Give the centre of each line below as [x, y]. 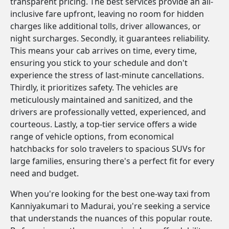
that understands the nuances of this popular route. [111, 218]
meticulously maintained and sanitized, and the [101, 100]
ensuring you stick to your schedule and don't [99, 63]
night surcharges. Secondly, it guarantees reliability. [110, 38]
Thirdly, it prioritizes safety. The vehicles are [94, 87]
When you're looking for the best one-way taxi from [110, 194]
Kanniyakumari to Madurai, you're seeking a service [110, 206]
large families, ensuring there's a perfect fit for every [112, 161]
